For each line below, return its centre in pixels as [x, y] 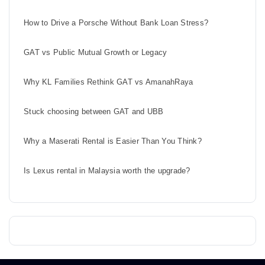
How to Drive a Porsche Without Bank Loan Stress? [116, 22]
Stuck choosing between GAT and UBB [94, 111]
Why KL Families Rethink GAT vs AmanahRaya [109, 82]
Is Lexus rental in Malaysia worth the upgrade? [107, 170]
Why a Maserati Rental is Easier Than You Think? [113, 141]
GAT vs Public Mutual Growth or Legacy [96, 52]
